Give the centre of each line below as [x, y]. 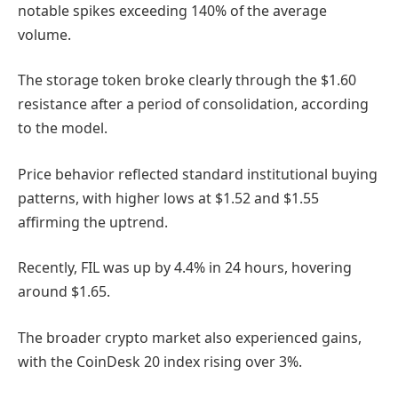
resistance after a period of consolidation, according [193, 104]
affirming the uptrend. [93, 222]
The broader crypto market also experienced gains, [190, 337]
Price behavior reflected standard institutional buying [198, 174]
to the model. [63, 128]
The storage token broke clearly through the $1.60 [187, 80]
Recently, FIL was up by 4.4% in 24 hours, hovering [185, 268]
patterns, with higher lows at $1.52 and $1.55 [168, 198]
